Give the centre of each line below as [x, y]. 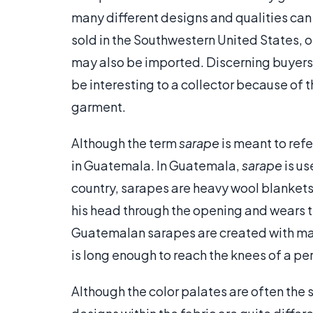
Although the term [125, 143]
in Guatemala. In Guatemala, [156, 166]
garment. [99, 107]
